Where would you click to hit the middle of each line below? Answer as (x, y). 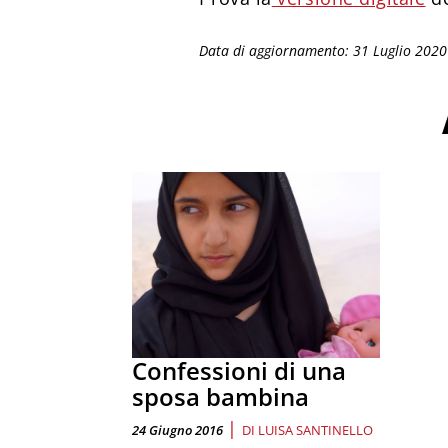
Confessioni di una (239, 370)
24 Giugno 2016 (177, 429)
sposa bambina (220, 396)
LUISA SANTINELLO (315, 429)
